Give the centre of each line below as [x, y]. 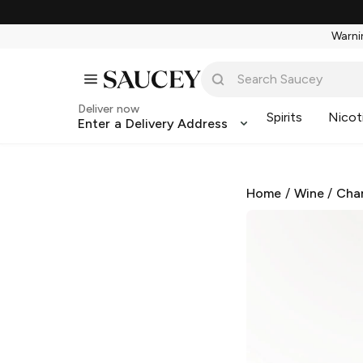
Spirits [285, 117]
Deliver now [109, 109]
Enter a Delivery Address [153, 124]
